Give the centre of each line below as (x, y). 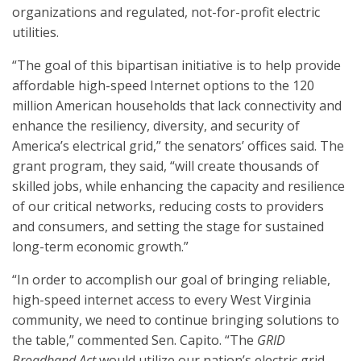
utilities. (35, 32)
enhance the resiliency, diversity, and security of (156, 126)
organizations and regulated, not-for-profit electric (166, 12)
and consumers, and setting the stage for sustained (168, 226)
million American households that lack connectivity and (177, 106)
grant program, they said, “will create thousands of (166, 166)
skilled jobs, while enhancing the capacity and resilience (178, 186)
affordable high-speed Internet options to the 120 (163, 85)
